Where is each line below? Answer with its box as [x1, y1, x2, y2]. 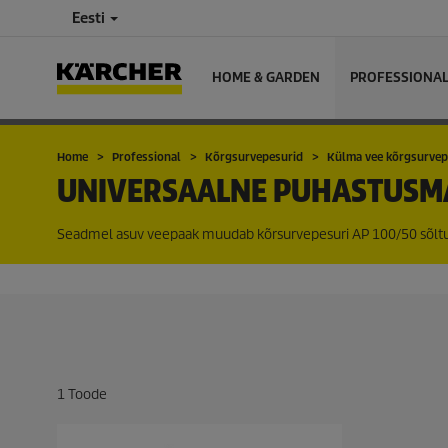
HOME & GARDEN [212, 69, 320, 86]
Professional [112, 150, 181, 164]
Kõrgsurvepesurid [205, 150, 303, 164]
